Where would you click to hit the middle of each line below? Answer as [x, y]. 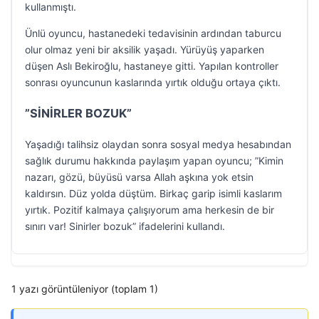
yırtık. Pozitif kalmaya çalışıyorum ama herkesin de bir [150, 210]
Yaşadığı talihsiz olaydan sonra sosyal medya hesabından [158, 144]
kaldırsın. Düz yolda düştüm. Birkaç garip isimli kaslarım [153, 193]
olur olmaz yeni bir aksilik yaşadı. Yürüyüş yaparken [145, 49]
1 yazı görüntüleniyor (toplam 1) [85, 289]
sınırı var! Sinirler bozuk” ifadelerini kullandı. [125, 226]
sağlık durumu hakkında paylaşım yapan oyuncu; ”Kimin [154, 161]
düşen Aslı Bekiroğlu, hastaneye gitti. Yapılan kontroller [152, 66]
